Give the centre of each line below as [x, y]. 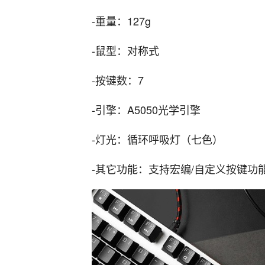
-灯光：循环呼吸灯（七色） [157, 139]
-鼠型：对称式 [125, 51]
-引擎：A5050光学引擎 [146, 110]
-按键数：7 [118, 80]
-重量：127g [121, 21]
